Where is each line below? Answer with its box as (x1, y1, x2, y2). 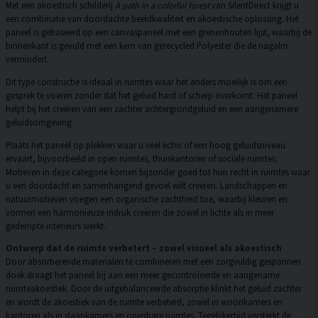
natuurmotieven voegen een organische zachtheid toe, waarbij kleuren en (6, 192, 287, 204)
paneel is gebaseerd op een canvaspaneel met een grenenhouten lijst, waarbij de (6, 26, 312, 38)
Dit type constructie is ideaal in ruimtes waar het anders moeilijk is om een (6, 75, 287, 87)
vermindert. (6, 53, 49, 65)
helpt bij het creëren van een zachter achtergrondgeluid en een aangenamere (6, 102, 298, 114)
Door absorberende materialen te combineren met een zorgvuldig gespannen (6, 256, 301, 268)
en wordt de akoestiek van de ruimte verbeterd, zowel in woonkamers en (6, 296, 283, 308)
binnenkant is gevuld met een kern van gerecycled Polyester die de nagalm (6, 40, 288, 52)
